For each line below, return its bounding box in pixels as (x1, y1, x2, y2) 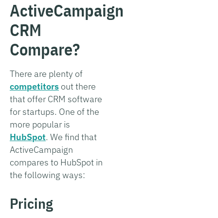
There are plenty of (10, 68, 83, 79)
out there (59, 80, 96, 92)
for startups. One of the (10, 106, 99, 117)
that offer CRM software (10, 93, 102, 105)
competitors (10, 80, 59, 92)
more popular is (10, 118, 70, 130)
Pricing (10, 193, 53, 213)
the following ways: (10, 169, 85, 181)
